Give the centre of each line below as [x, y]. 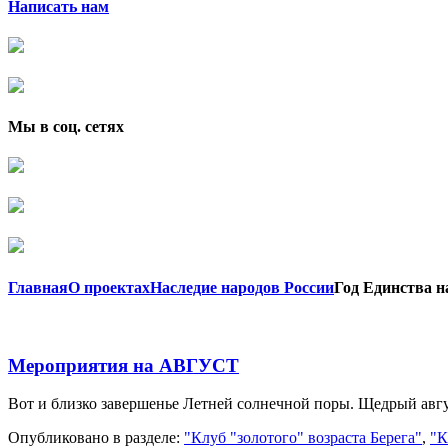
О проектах [109, 287]
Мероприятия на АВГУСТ [123, 365]
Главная [38, 287]
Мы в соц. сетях [66, 127]
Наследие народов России [242, 287]
